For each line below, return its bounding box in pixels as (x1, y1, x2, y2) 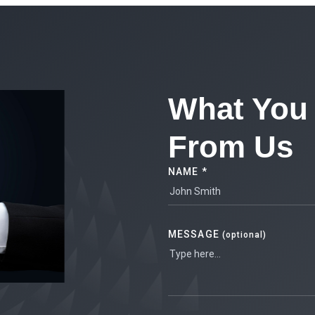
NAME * (168, 165, 207, 177)
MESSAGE (168, 228, 222, 240)
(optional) (221, 229, 266, 240)
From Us (168, 129, 293, 164)
